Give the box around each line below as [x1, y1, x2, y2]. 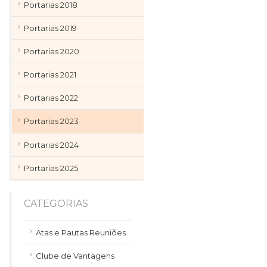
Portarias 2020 [24, 46, 79, 56]
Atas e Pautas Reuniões [36, 228, 126, 237]
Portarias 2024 [24, 140, 79, 150]
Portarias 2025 [24, 163, 78, 173]
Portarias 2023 [24, 116, 79, 126]
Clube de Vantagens [36, 251, 114, 260]
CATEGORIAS [24, 198, 88, 209]
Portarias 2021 [24, 70, 76, 79]
